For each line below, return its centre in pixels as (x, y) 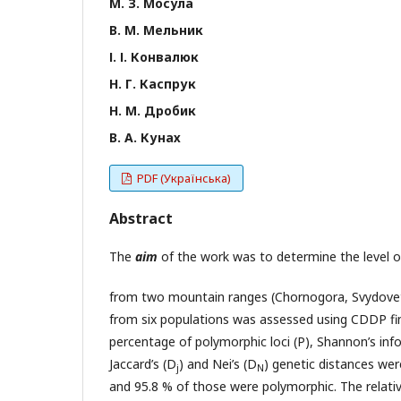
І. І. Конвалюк (154, 56)
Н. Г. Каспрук (153, 83)
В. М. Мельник (156, 30)
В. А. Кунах (145, 137)
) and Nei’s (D (218, 363)
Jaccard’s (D (143, 363)
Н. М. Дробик (153, 110)
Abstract (141, 218)
